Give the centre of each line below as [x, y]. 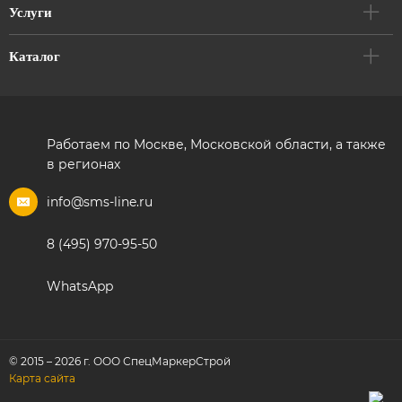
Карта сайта [42, 378]
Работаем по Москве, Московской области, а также [216, 144]
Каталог [35, 57]
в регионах [83, 164]
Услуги [31, 13]
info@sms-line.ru [100, 202]
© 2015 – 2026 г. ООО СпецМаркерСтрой [120, 361]
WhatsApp [80, 286]
